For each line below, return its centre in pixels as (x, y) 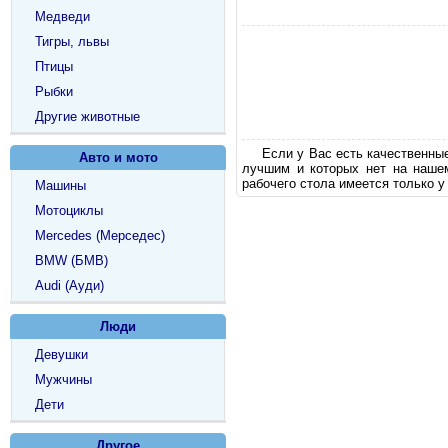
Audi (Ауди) (69, 285)
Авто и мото (118, 157)
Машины (60, 185)
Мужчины (63, 379)
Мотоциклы (69, 210)
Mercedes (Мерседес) (100, 235)
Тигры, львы (72, 41)
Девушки (61, 354)
